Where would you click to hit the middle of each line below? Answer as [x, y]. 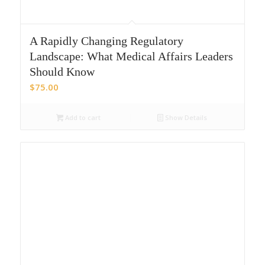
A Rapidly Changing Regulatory [106, 41]
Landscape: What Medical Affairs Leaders [131, 56]
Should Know [62, 72]
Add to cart [82, 118]
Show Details [185, 118]
